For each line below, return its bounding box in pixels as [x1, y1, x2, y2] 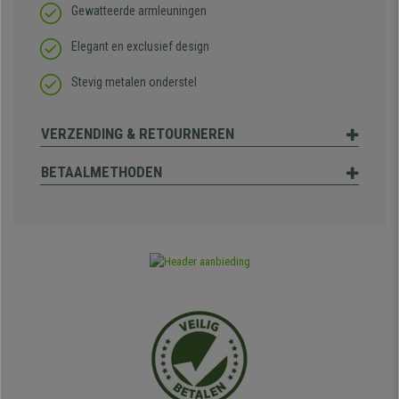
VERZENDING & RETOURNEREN [41, 125, 234, 143]
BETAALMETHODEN [41, 163, 162, 182]
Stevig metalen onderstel [71, 75, 197, 90]
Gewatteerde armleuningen [71, 4, 207, 19]
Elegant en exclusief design [71, 39, 209, 54]
